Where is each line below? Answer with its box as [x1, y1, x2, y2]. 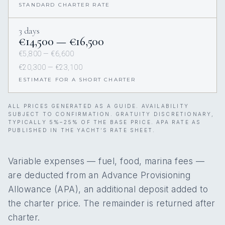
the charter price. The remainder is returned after [8, 198, 215, 208]
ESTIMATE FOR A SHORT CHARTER [19, 76, 136, 83]
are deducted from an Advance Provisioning [8, 170, 191, 180]
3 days [19, 25, 40, 36]
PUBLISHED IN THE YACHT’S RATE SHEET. [8, 127, 156, 133]
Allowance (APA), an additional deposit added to [8, 184, 208, 194]
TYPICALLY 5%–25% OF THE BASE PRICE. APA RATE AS [8, 119, 201, 125]
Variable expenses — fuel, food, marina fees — [8, 156, 205, 166]
